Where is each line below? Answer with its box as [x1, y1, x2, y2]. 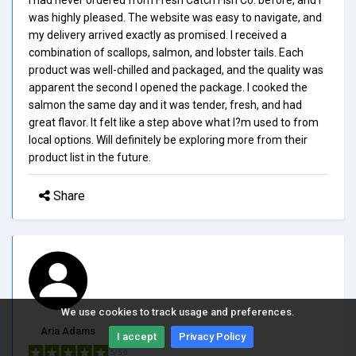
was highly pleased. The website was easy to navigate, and [29, 10, 322, 24]
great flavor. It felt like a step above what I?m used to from [29, 115, 319, 129]
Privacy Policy [179, 331, 246, 342]
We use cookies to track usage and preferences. [61, 306, 295, 318]
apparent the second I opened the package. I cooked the [29, 80, 308, 94]
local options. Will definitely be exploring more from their [29, 133, 308, 146]
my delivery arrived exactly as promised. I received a [29, 28, 287, 41]
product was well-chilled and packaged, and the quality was [29, 63, 323, 76]
